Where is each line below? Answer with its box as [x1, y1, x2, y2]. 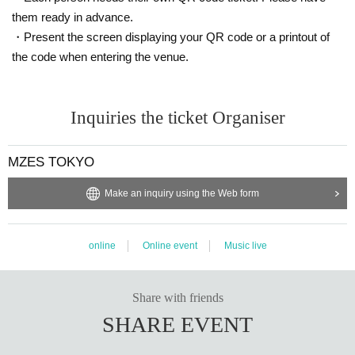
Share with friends [132, 290, 223, 304]
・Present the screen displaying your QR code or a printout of [12, 29, 330, 44]
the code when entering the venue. [12, 49, 189, 63]
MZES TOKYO [8, 154, 94, 170]
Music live [223, 239, 267, 251]
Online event [142, 239, 197, 251]
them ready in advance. [12, 10, 133, 24]
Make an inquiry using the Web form [104, 187, 259, 199]
